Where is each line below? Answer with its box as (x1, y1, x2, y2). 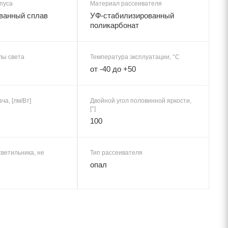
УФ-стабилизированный (90, 11, 174, 20)
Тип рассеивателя (90, 149, 142, 156)
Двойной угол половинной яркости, (90, 97, 191, 104)
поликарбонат (90, 20, 139, 30)
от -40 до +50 (90, 64, 136, 73)
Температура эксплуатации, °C (90, 53, 180, 61)
